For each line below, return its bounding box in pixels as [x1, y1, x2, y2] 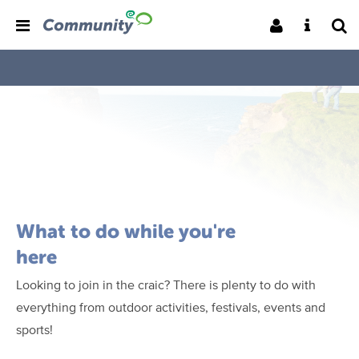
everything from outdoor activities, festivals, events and [16, 298, 325, 317]
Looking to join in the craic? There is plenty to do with [16, 276, 316, 294]
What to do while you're [16, 220, 236, 242]
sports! [16, 321, 53, 339]
